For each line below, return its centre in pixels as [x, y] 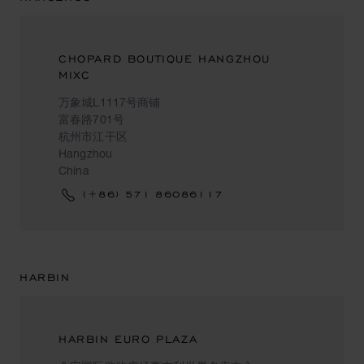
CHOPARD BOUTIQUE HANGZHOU [165, 59]
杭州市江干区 [93, 136]
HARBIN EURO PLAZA [128, 339]
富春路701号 [91, 119]
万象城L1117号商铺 [110, 102]
